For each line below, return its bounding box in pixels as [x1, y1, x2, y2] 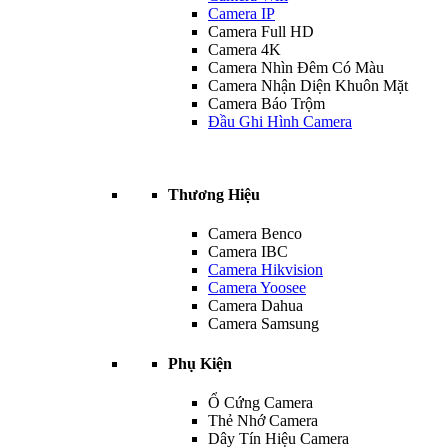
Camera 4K [208, 40, 281, 58]
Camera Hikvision [208, 261, 323, 279]
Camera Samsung [208, 315, 319, 333]
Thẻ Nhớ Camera [208, 411, 318, 429]
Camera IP [208, 4, 275, 22]
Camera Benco [208, 225, 302, 243]
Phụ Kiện [168, 354, 232, 372]
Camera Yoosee [208, 279, 306, 297]
